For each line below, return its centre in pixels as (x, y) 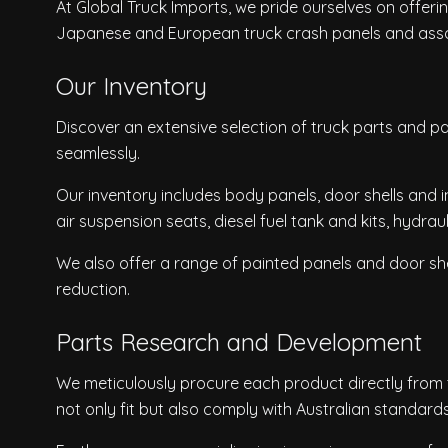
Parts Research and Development (239, 342)
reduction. (93, 289)
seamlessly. (98, 153)
